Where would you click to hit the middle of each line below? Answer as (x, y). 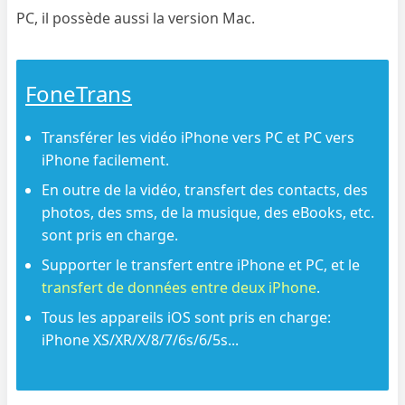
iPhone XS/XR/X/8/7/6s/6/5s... (141, 339)
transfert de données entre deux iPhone (179, 287)
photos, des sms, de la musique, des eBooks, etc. (208, 212)
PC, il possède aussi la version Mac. (136, 18)
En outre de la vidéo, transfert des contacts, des (205, 189)
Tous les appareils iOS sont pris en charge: (187, 317)
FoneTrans (79, 93)
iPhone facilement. (106, 160)
